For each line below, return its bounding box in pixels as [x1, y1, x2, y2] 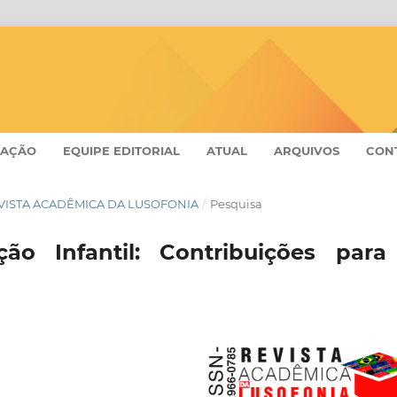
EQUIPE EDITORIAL [63, 143, 181, 158]
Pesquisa [209, 196, 262, 211]
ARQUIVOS [274, 143, 340, 158]
